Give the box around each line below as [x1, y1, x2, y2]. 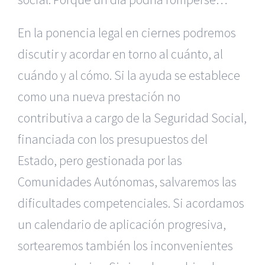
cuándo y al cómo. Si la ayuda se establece [18, 67, 240, 83]
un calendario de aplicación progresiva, [18, 216, 226, 232]
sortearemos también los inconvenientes [18, 237, 233, 254]
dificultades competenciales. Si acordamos [18, 195, 244, 211]
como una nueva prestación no [18, 88, 180, 105]
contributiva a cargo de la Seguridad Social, [18, 109, 247, 126]
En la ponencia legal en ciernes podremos [18, 24, 236, 41]
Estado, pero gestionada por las [18, 152, 182, 169]
